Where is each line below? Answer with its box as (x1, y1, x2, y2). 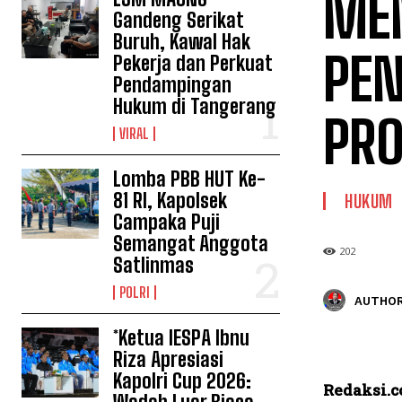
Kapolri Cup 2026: (113, 369, 252, 393)
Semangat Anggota (113, 232, 269, 256)
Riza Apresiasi (113, 347, 224, 371)
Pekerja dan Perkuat (113, 51, 274, 75)
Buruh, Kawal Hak (113, 30, 251, 54)
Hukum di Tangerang (113, 94, 277, 118)
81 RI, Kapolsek (113, 188, 228, 213)
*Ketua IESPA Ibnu (113, 326, 250, 350)
